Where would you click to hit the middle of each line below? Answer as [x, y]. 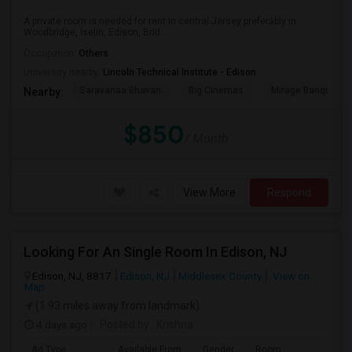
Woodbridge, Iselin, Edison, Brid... [95, 32]
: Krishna [171, 324]
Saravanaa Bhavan [120, 90]
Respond [289, 192]
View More [209, 192]
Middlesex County [220, 276]
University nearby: [63, 72]
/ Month [207, 139]
